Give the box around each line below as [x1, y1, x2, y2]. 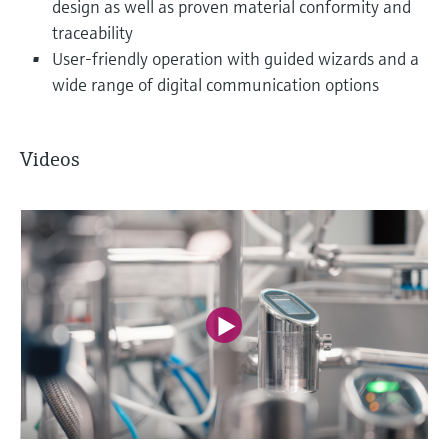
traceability [52, 20, 133, 44]
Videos [20, 146, 80, 172]
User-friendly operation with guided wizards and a [52, 46, 419, 70]
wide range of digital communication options [52, 72, 379, 96]
